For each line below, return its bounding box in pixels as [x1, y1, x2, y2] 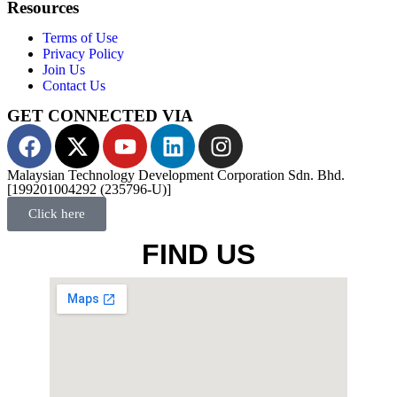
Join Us [43, 62, 85, 78]
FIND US [142, 238, 255, 271]
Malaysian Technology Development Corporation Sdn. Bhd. [7, 167, 345, 183]
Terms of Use [43, 30, 118, 46]
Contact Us [43, 78, 105, 94]
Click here [28, 206, 85, 222]
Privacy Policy [43, 46, 124, 62]
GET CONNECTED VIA [7, 106, 193, 126]
